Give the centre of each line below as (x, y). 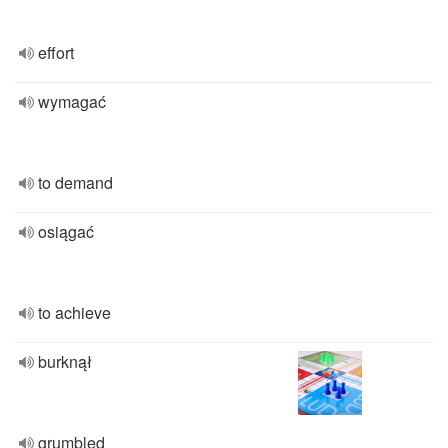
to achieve (74, 312)
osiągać (66, 231)
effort (56, 52)
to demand (75, 182)
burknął (65, 361)
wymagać (72, 101)
